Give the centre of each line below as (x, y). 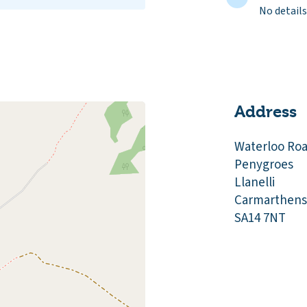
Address (266, 112)
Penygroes (264, 165)
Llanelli (255, 183)
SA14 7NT (260, 218)
